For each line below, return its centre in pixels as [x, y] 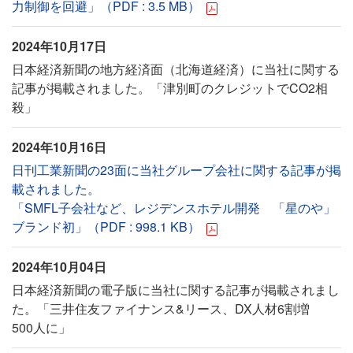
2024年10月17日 [59, 46]
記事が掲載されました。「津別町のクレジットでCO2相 [170, 88]
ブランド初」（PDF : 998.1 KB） [106, 227]
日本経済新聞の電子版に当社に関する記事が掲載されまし [176, 290]
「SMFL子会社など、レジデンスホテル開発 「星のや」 [174, 208]
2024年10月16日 [59, 147]
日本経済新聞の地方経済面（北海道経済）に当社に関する [176, 69]
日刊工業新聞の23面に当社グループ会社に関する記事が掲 [176, 170]
